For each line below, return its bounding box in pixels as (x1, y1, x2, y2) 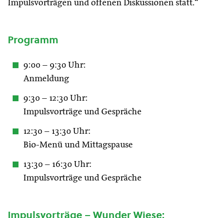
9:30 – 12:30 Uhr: (23, 94, 88, 103)
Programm (8, 33, 58, 47)
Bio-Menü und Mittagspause (23, 141, 133, 149)
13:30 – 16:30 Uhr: (23, 160, 91, 169)
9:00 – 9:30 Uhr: (23, 61, 86, 70)
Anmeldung (23, 74, 69, 83)
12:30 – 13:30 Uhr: (23, 127, 91, 136)
